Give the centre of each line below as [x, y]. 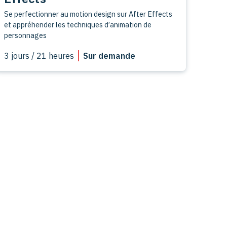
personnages [26, 35]
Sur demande [109, 55]
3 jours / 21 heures [39, 55]
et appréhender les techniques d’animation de [78, 24]
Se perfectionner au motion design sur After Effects [88, 14]
